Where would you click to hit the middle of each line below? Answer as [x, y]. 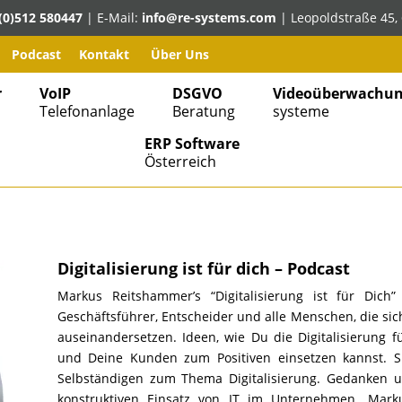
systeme [301, 111]
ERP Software [192, 144]
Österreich [180, 162]
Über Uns [180, 54]
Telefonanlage [87, 111]
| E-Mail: [112, 17]
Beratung [203, 111]
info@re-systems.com [209, 17]
